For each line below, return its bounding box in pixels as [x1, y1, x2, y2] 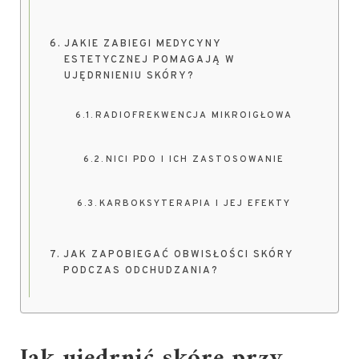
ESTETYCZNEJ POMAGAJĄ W [63, 54, 236, 67]
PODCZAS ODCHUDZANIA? [63, 264, 219, 277]
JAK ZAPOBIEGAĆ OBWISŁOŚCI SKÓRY [63, 248, 293, 261]
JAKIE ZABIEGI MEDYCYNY [63, 38, 221, 50]
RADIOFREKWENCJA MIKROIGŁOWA [95, 110, 293, 121]
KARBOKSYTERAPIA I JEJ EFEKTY [99, 198, 292, 209]
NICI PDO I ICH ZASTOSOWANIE [106, 154, 285, 165]
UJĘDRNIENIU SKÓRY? [63, 70, 195, 83]
